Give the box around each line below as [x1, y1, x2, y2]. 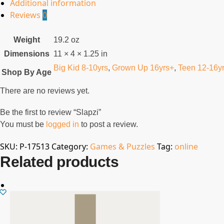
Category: [51, 140, 90, 152]
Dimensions [3, 49, 49, 58]
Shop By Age [1, 67, 51, 76]
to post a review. [79, 120, 138, 129]
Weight [13, 35, 40, 44]
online [174, 140, 198, 152]
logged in [46, 120, 79, 129]
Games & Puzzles [90, 140, 155, 152]
